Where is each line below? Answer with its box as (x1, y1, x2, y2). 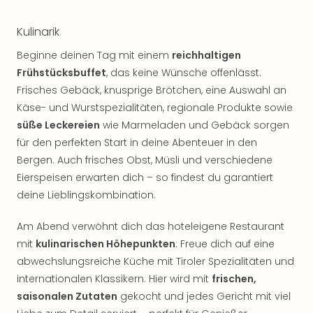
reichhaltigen (172, 48, 241, 62)
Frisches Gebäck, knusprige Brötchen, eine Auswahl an (17, 83, 286, 97)
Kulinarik (17, 24, 59, 40)
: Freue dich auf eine (175, 237, 275, 251)
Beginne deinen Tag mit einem (17, 48, 172, 62)
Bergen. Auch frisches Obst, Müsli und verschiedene (17, 153, 272, 167)
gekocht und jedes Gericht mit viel (117, 289, 291, 303)
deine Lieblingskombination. (17, 188, 156, 202)
